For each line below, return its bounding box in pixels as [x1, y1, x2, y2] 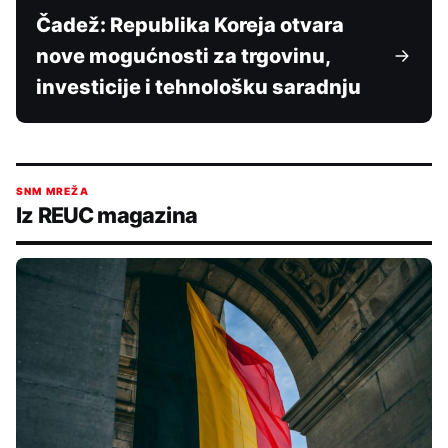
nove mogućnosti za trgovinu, [36, 43, 330, 68]
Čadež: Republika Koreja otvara [36, 12, 344, 37]
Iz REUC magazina [16, 201, 197, 228]
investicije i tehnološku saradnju [36, 74, 361, 99]
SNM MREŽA [16, 184, 89, 197]
